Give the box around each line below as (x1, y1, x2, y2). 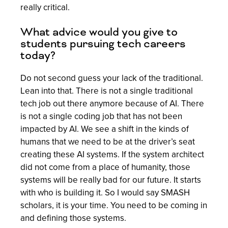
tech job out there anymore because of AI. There (20, 97, 204, 110)
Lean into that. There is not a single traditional (20, 84, 193, 98)
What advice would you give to (20, 25, 178, 40)
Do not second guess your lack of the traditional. (20, 72, 203, 85)
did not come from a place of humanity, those (20, 161, 190, 174)
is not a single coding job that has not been (20, 110, 182, 123)
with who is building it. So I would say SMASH (20, 186, 190, 199)
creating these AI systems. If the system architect (20, 148, 204, 161)
